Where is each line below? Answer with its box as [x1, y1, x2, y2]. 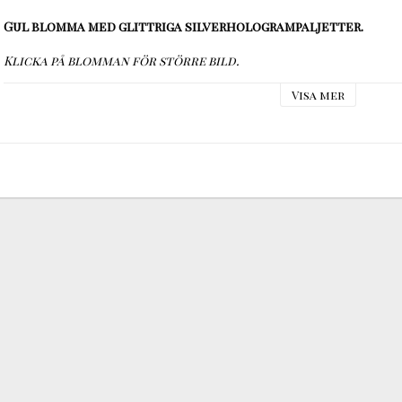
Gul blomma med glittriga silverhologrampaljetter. [4, 17, 363, 35]
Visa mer [291, 86, 345, 102]
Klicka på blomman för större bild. [4, 51, 240, 69]
